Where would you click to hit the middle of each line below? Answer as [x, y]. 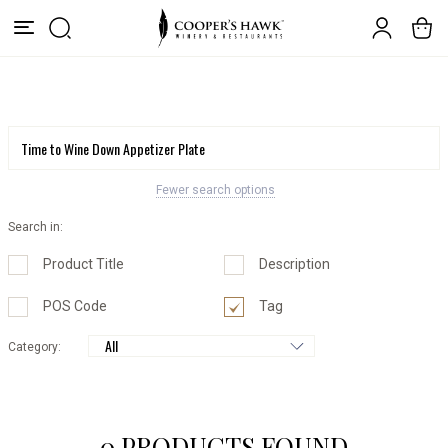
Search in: [35, 227]
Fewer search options [215, 190]
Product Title [82, 264]
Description [293, 264]
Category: [34, 347]
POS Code [73, 305]
